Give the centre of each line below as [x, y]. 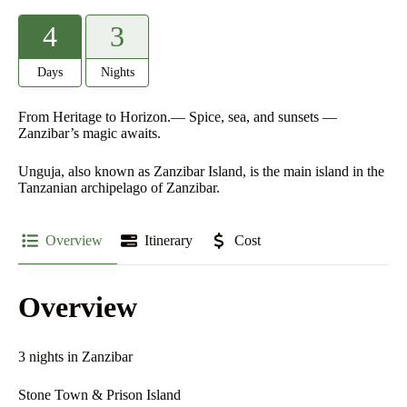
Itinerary [169, 240]
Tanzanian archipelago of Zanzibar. [119, 188]
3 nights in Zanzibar [75, 357]
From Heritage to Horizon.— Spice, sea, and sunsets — [178, 117]
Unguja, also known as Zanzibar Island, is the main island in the [201, 171]
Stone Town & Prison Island [99, 395]
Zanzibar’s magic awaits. [89, 133]
